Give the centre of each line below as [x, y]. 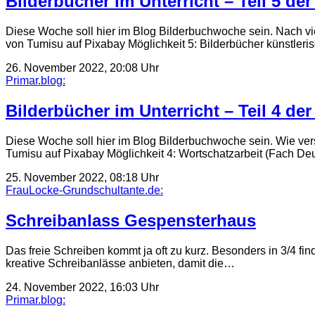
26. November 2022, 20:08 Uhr [82, 68]
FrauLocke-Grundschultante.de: [84, 190]
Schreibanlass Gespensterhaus [131, 220]
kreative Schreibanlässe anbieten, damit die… [120, 263]
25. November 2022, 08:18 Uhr [82, 177]
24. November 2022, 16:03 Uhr [82, 287]
